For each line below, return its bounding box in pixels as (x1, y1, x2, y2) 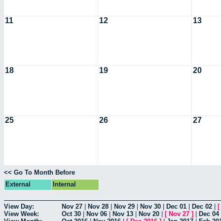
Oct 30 (62, 210, 81, 218)
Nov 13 (112, 210, 133, 218)
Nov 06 (86, 210, 107, 218)
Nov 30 (140, 202, 161, 210)
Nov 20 (139, 210, 159, 218)
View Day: (4, 202, 34, 210)
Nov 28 (88, 202, 109, 210)
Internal (53, 181, 76, 188)
